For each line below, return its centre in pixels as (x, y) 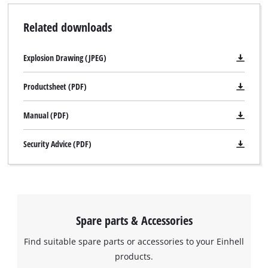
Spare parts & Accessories (134, 220)
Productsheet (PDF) (55, 87)
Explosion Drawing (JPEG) (65, 58)
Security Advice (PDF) (57, 144)
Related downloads (67, 27)
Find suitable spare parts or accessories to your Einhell (134, 241)
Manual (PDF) (46, 115)
